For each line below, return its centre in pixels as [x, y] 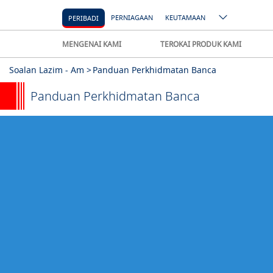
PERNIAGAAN [132, 17]
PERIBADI [83, 18]
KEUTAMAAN [185, 17]
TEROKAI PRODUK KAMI [201, 44]
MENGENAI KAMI [92, 44]
